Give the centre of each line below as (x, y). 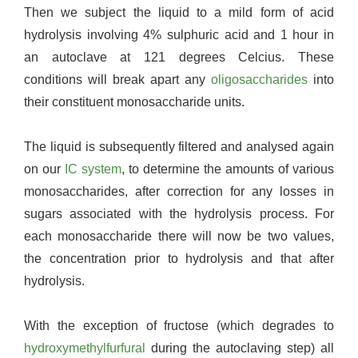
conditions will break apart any (117, 80)
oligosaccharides (259, 80)
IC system (93, 169)
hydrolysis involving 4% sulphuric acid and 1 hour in (179, 35)
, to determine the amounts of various (228, 169)
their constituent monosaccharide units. (134, 102)
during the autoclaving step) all (240, 348)
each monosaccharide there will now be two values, (179, 236)
